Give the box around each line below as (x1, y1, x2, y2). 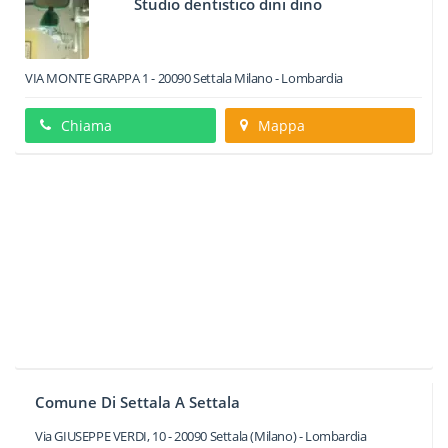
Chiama (61, 116, 112, 135)
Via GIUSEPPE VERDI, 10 (35, 427, 166, 445)
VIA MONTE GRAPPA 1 (25, 69, 149, 87)
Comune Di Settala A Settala (35, 392, 240, 412)
